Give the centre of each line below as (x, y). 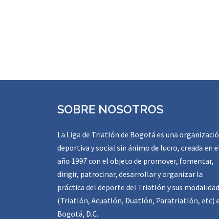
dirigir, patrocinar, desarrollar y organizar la (130, 174)
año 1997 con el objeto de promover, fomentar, (135, 161)
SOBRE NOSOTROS (110, 109)
